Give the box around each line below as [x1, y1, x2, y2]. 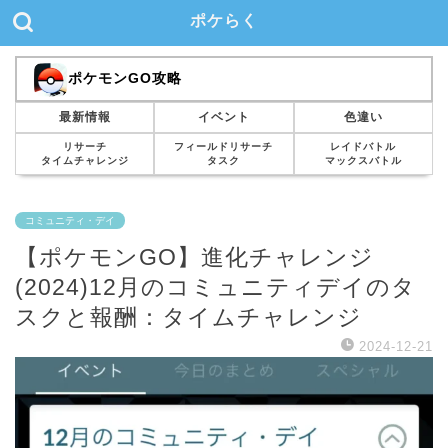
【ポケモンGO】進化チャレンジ [15, 244, 374, 271]
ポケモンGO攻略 [67, 71, 182, 87]
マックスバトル [324, 155, 402, 167]
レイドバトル [330, 141, 397, 153]
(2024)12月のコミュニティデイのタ [15, 274, 416, 301]
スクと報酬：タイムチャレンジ [15, 304, 362, 331]
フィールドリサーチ [174, 141, 274, 153]
